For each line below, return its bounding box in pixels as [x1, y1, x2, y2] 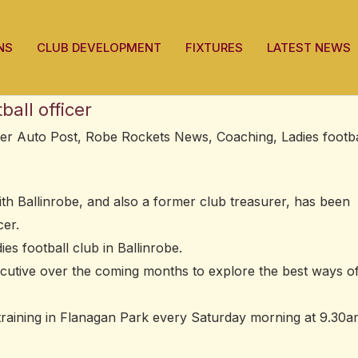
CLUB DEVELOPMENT [37, 39, 161, 55]
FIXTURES [185, 39, 243, 55]
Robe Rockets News [86, 129, 209, 145]
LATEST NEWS [267, 39, 351, 55]
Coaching [217, 129, 273, 145]
